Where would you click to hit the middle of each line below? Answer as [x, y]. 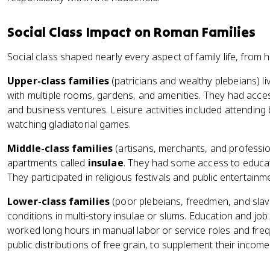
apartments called [48, 163]
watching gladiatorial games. [69, 124]
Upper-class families [58, 81]
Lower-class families [59, 201]
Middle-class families [60, 148]
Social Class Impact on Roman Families [131, 32]
